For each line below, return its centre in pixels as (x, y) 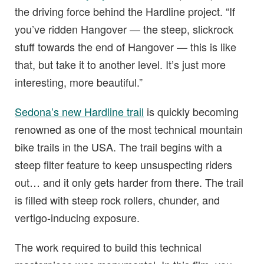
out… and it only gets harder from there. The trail (129, 182)
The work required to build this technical (108, 247)
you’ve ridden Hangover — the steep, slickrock (124, 29)
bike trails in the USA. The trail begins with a (118, 147)
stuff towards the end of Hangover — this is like (126, 47)
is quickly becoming (191, 111)
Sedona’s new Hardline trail (79, 111)
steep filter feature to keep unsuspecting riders (123, 164)
